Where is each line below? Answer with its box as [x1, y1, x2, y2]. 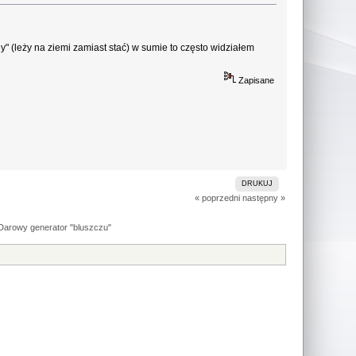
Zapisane [235, 75, 274, 86]
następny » [242, 193, 285, 203]
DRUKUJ [242, 180, 273, 188]
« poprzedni [194, 193, 240, 203]
